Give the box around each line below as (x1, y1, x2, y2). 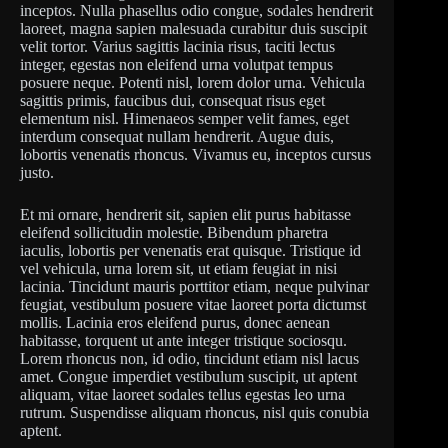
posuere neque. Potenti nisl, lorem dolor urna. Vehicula (20, 74, 365, 91)
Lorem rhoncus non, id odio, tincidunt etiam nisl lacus (20, 350, 359, 367)
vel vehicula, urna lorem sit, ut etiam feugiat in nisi (20, 260, 337, 277)
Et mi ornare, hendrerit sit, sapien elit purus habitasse (20, 206, 351, 223)
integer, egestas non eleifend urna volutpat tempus (20, 56, 333, 73)
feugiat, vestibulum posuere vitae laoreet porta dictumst (20, 296, 366, 313)
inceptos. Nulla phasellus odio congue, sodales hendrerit (20, 2, 373, 19)
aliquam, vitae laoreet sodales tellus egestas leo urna (20, 386, 345, 403)
